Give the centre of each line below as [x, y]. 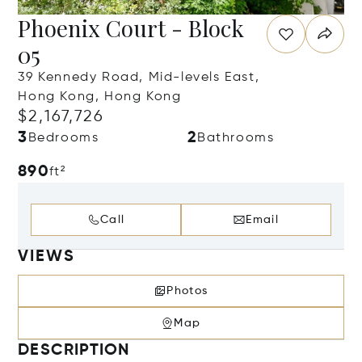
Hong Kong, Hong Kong [100, 97]
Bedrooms [63, 138]
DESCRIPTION [74, 351]
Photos [187, 291]
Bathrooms [236, 138]
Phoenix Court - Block [131, 28]
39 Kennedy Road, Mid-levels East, [139, 78]
